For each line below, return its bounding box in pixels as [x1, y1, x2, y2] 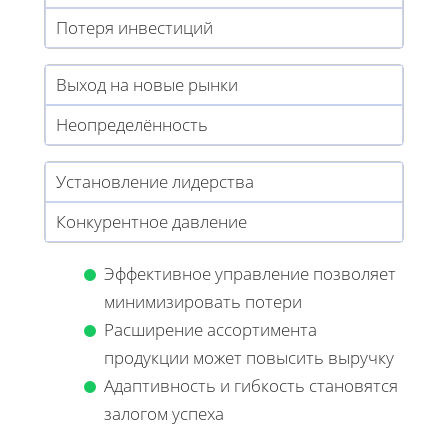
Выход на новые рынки [56, 72, 238, 96]
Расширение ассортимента [104, 317, 317, 341]
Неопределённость [56, 112, 208, 136]
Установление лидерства [56, 169, 254, 193]
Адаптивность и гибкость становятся [104, 373, 398, 397]
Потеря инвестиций [56, 15, 213, 39]
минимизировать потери [104, 289, 302, 313]
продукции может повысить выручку [104, 345, 394, 369]
